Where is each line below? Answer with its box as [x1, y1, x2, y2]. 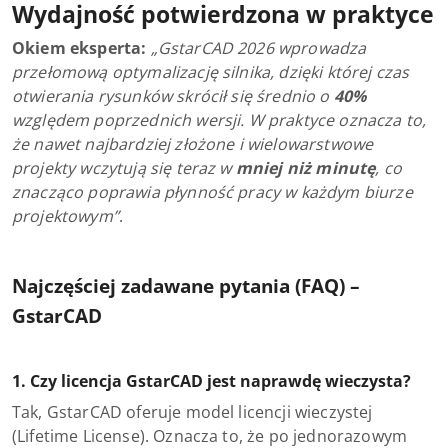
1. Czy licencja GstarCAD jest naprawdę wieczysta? [12, 370, 411, 392]
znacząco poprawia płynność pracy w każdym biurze [12, 181, 413, 203]
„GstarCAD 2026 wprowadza [150, 37, 367, 59]
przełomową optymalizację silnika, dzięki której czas [12, 61, 410, 83]
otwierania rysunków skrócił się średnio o [12, 85, 334, 107]
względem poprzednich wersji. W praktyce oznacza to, [12, 109, 427, 131]
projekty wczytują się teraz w [12, 157, 236, 179]
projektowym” [12, 205, 119, 227]
